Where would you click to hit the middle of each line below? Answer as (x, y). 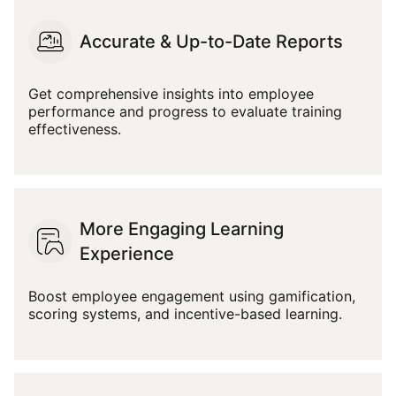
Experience (127, 254)
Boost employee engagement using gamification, (192, 296)
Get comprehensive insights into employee (171, 94)
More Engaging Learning (182, 229)
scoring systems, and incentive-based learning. (185, 314)
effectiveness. (75, 129)
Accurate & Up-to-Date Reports (211, 42)
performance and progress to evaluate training (185, 111)
